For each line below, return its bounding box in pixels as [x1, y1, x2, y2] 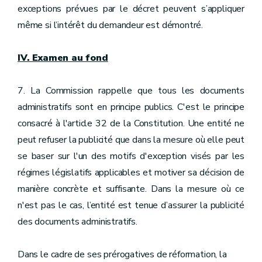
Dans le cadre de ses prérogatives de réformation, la [18, 248, 227, 261]
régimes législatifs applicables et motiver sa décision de [18, 166, 244, 179]
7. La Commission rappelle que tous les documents [18, 84, 244, 97]
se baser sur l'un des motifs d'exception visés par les [18, 150, 244, 163]
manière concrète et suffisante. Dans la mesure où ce [18, 182, 244, 195]
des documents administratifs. [18, 215, 137, 228]
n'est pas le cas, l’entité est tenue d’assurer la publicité [18, 199, 244, 212]
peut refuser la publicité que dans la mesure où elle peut [18, 133, 244, 146]
